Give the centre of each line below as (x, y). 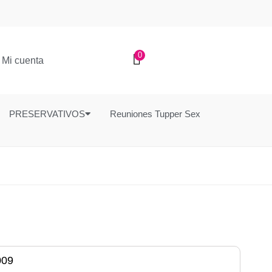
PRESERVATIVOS (47, 114)
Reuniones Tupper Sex (155, 114)
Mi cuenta (23, 60)
